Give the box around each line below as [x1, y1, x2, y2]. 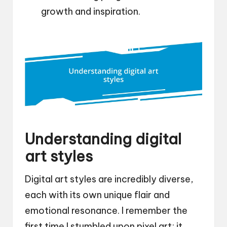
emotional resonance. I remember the [25, 204, 187, 216]
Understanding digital [25, 129, 181, 148]
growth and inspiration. [41, 6, 140, 18]
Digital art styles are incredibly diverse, [25, 173, 194, 185]
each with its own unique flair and [25, 188, 170, 201]
